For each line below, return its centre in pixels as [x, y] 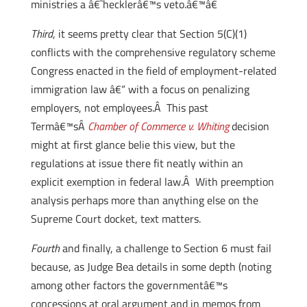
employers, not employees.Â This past [119, 108]
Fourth [45, 248]
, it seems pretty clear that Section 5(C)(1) [149, 34]
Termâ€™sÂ [59, 126]
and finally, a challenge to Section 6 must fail [165, 248]
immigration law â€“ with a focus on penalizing [140, 89]
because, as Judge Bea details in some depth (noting [151, 267]
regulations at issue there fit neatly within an [137, 163]
